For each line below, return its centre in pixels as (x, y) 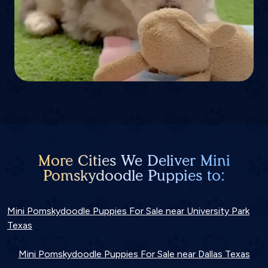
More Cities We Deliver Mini (134, 161)
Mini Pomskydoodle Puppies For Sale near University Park (128, 211)
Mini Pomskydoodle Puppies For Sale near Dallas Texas (134, 254)
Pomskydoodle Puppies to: (134, 176)
